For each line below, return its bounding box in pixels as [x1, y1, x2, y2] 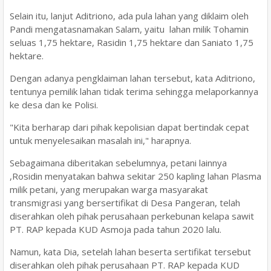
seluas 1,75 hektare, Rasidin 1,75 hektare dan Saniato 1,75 [10, 36, 253, 48]
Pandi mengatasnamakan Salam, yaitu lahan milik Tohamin [10, 22, 249, 35]
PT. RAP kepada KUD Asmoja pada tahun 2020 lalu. [10, 223, 221, 235]
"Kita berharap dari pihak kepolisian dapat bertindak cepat [10, 120, 249, 133]
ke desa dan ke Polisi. [10, 98, 98, 111]
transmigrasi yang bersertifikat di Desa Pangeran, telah [10, 196, 240, 209]
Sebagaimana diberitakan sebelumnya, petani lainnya [10, 156, 227, 169]
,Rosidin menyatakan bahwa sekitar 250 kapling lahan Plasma [10, 169, 261, 182]
